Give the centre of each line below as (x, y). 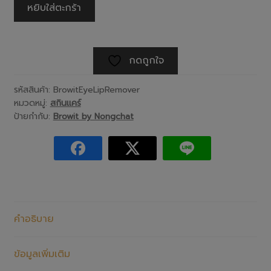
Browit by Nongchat (93, 116)
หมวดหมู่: (32, 103)
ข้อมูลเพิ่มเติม (42, 254)
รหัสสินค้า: (33, 90)
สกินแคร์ (65, 103)
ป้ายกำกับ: (33, 116)
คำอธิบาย (34, 219)
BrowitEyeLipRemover (96, 90)
